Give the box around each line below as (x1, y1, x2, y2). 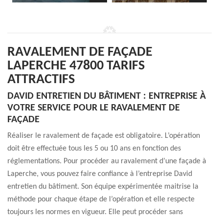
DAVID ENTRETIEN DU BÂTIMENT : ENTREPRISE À (7, 91, 206, 101)
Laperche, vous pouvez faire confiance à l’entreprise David (7, 170, 192, 178)
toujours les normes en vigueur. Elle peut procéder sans (7, 208, 183, 216)
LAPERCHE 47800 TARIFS (7, 59, 145, 73)
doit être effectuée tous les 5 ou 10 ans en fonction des (7, 145, 181, 153)
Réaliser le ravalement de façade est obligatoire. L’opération (7, 132, 200, 140)
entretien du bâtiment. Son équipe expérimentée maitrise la (7, 183, 198, 191)
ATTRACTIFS (7, 73, 75, 87)
